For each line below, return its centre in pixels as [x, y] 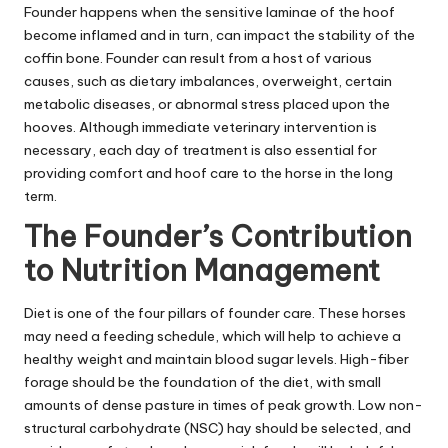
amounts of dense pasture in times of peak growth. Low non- [223, 405]
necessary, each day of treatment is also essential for [200, 149]
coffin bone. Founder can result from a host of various [198, 57]
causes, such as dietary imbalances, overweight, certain [208, 80]
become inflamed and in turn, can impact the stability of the [219, 34]
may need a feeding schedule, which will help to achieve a [212, 336]
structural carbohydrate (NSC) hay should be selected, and [217, 428]
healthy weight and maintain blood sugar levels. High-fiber [216, 359]
